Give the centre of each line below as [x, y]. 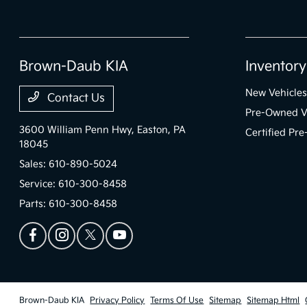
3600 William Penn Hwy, [78, 130]
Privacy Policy [118, 300]
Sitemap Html [273, 300]
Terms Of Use [177, 300]
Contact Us [75, 98]
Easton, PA [162, 130]
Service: [39, 184]
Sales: [34, 164]
